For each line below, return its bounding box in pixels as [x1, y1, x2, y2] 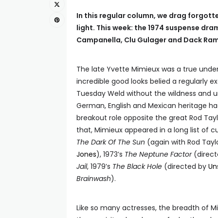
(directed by [162, 162, 208, 171]
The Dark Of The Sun [76, 137, 145, 147]
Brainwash [76, 174, 111, 183]
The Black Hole [112, 162, 162, 171]
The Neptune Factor [125, 149, 192, 159]
